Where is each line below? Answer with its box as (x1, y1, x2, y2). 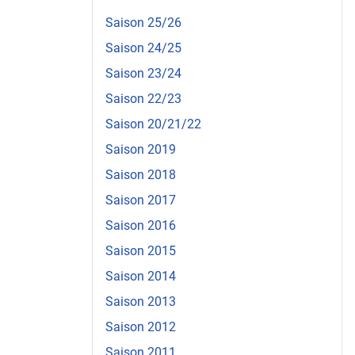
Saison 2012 (105, 319, 176, 334)
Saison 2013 (105, 293, 176, 309)
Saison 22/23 (105, 90, 181, 106)
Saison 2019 (105, 141, 176, 157)
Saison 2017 (105, 192, 176, 208)
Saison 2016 (105, 217, 176, 233)
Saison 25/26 (105, 14, 181, 30)
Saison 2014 (105, 268, 176, 284)
